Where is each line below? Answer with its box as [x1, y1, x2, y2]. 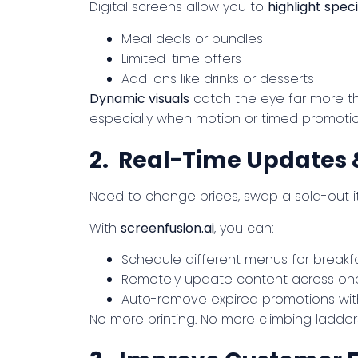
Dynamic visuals [89, 89, 189, 108]
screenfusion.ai [121, 218, 214, 237]
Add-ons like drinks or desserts [121, 69, 314, 88]
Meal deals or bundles [121, 29, 263, 48]
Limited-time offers [121, 49, 241, 68]
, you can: [214, 218, 273, 237]
